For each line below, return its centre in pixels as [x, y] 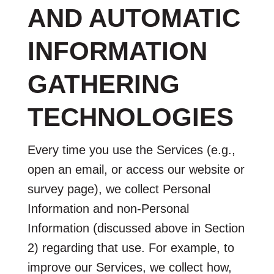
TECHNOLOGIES [130, 117]
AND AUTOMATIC [134, 18]
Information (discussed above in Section [136, 228]
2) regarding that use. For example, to [131, 247]
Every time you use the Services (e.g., [131, 150]
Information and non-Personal [108, 208]
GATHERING [103, 84]
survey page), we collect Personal [119, 189]
